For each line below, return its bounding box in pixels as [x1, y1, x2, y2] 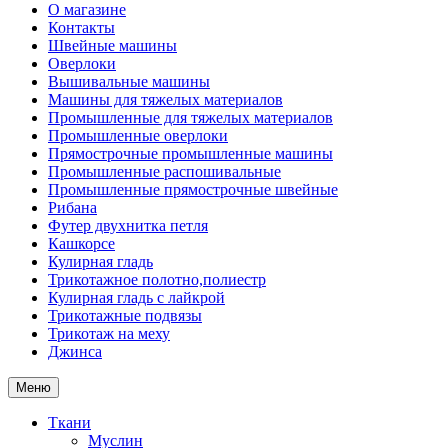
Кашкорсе [48, 235, 115, 252]
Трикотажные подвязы [48, 307, 202, 324]
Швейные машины [48, 37, 177, 54]
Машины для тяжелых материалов [48, 91, 283, 108]
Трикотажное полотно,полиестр [48, 271, 266, 288]
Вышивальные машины [48, 73, 210, 90]
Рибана [48, 199, 97, 216]
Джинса [48, 343, 102, 360]
